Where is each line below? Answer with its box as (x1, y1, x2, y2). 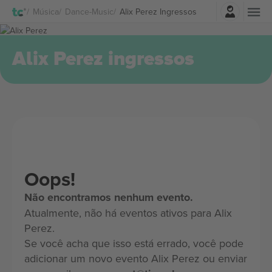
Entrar (157, 2, 182, 15)
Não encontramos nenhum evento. (24, 189, 193, 205)
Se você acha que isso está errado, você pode (24, 236, 243, 251)
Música (33, 5, 59, 18)
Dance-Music (65, 5, 114, 18)
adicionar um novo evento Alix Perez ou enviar (24, 251, 247, 266)
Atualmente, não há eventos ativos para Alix (24, 205, 232, 220)
